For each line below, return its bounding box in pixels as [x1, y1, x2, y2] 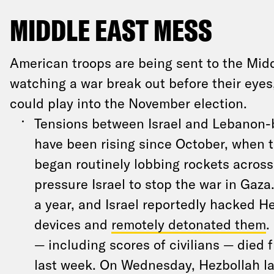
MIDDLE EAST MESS [9, 12, 212, 48]
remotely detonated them [111, 216, 266, 232]
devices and [34, 216, 111, 232]
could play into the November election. [9, 95, 247, 111]
